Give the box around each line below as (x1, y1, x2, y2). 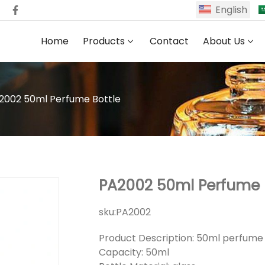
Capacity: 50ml (98, 245, 169, 259)
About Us (202, 34, 245, 48)
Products (82, 34, 125, 48)
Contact (149, 34, 189, 48)
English (215, 3, 247, 17)
